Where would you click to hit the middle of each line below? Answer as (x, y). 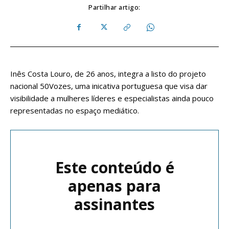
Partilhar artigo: (114, 7)
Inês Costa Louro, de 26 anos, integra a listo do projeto (108, 73)
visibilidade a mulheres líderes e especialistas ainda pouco (112, 98)
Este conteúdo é (114, 167)
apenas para (114, 186)
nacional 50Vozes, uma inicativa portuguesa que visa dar (109, 86)
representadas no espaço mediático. (75, 110)
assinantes (114, 204)
